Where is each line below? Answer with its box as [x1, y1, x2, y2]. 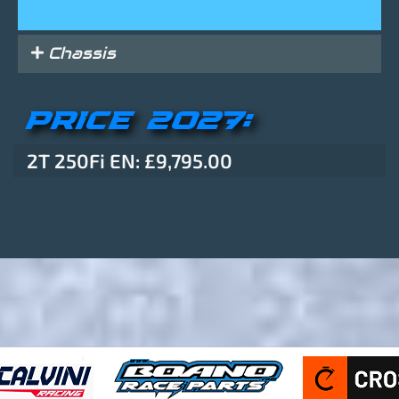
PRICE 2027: [27, 109, 254, 135]
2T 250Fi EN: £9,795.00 [27, 149, 232, 173]
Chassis [48, 43, 117, 64]
